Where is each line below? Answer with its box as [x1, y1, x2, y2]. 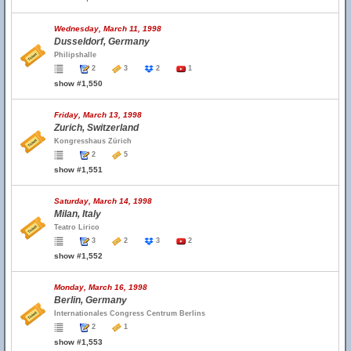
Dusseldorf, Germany [54, 36, 150, 47]
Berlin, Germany [54, 295, 127, 306]
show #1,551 [54, 165, 103, 174]
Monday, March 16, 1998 [54, 283, 147, 291]
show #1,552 [54, 251, 103, 260]
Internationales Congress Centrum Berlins [54, 309, 205, 317]
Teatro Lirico [54, 223, 100, 231]
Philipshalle [54, 51, 96, 59]
